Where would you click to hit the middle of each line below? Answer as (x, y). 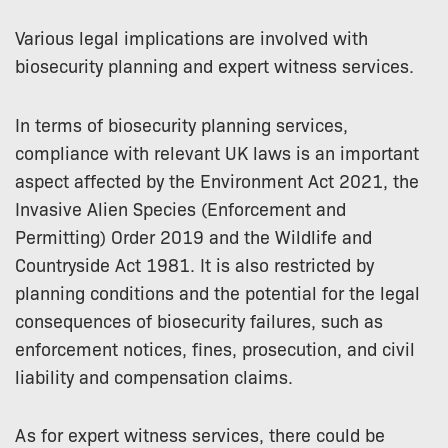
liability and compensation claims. (154, 375)
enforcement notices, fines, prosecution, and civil (215, 347)
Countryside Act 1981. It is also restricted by (194, 263)
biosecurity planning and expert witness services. (214, 64)
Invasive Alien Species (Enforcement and (180, 207)
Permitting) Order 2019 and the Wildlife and (193, 235)
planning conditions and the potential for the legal (217, 291)
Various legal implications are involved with (191, 36)
